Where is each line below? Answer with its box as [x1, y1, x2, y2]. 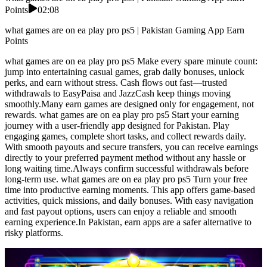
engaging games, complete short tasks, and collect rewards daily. [5, 131, 246, 142]
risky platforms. [5, 228, 63, 238]
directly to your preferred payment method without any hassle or [5, 153, 246, 163]
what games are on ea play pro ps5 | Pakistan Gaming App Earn [5, 25, 244, 36]
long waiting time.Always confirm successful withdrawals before [5, 163, 249, 174]
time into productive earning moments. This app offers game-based [5, 185, 255, 195]
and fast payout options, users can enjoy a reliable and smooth [5, 206, 237, 217]
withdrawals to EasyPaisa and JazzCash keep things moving [5, 88, 231, 99]
